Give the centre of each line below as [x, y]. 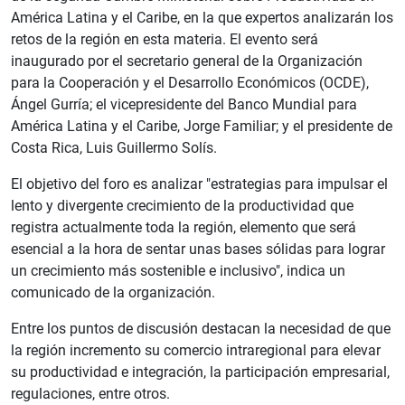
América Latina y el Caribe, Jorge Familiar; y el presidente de [202, 127]
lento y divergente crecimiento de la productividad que [182, 206]
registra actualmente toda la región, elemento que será [184, 228]
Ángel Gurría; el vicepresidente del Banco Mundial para [184, 105]
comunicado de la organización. [113, 293]
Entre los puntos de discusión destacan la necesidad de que [201, 329]
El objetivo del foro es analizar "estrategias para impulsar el [199, 184]
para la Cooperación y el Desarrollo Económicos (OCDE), [190, 83]
